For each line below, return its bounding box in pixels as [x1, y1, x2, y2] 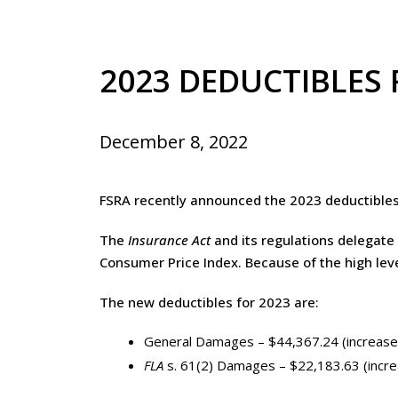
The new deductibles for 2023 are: [99, 292, 319, 311]
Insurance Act [128, 230, 211, 249]
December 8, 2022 [99, 129, 248, 154]
